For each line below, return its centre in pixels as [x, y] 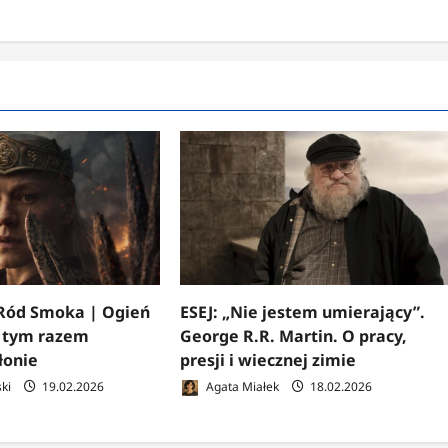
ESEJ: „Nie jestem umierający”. [303, 312]
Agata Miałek [241, 387]
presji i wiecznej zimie [268, 360]
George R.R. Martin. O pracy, [294, 336]
